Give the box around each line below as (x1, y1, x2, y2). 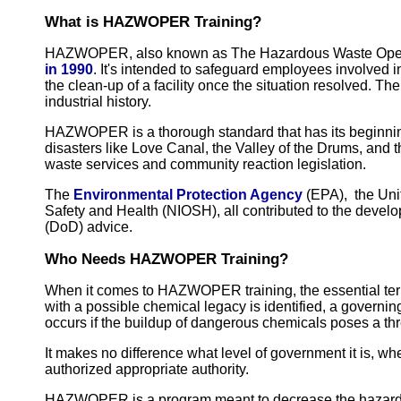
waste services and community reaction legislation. (45, 156, 366, 172)
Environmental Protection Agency (73, 186, 303, 202)
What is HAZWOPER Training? (45, 12, 261, 30)
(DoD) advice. (45, 218, 132, 235)
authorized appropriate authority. (45, 361, 249, 377)
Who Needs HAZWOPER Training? (45, 249, 288, 268)
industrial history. (45, 93, 151, 109)
